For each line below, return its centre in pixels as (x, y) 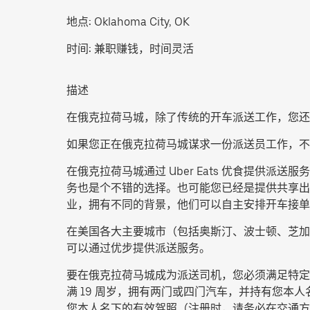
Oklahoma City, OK (140, 21)
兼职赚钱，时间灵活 (144, 48)
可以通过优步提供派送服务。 (138, 248)
